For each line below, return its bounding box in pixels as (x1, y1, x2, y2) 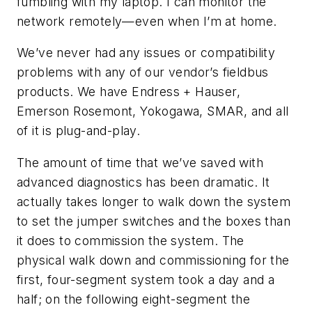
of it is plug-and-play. (17, 123, 141, 139)
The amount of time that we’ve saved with (17, 155, 263, 170)
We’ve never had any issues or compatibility (17, 45, 276, 61)
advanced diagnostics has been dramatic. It (17, 174, 270, 189)
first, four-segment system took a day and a (17, 272, 275, 287)
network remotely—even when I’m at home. (17, 13, 277, 29)
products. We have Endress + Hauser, (17, 84, 240, 100)
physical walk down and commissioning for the (17, 252, 290, 267)
